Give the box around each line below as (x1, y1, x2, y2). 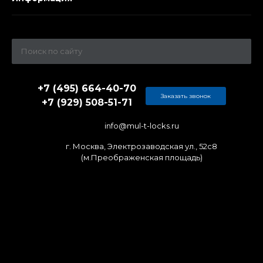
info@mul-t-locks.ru (104, 120, 179, 130)
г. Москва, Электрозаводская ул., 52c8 (66, 141, 217, 151)
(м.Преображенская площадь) (80, 153, 203, 162)
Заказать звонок (160, 92, 211, 100)
